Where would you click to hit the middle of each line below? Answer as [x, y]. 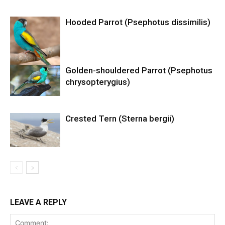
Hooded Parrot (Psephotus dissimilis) [138, 22]
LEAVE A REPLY [38, 202]
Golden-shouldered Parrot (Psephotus [139, 70]
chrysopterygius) [98, 82]
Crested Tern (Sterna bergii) [120, 118]
